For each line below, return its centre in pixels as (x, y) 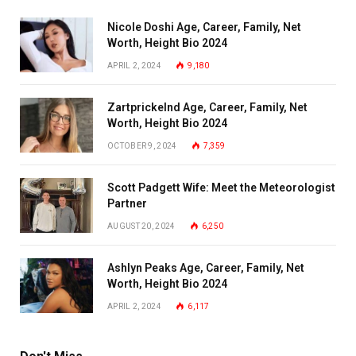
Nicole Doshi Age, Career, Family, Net (204, 27)
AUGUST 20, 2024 (141, 226)
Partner (127, 203)
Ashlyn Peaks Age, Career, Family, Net (206, 268)
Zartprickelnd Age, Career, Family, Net (207, 107)
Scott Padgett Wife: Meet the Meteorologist (221, 188)
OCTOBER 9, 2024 (142, 146)
